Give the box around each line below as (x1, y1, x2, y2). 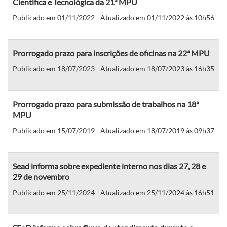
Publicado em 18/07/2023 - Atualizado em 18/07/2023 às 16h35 (13, 64, 214, 73)
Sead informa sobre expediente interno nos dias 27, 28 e (13, 161, 206, 171)
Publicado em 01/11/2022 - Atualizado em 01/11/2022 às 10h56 (13, 13, 214, 22)
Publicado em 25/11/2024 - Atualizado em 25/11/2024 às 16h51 (13, 187, 214, 197)
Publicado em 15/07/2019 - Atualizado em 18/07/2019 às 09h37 (13, 126, 214, 135)
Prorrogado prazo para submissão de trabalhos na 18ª (13, 99, 199, 109)
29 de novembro (13, 171, 69, 181)
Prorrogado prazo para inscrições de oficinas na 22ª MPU (13, 48, 210, 58)
